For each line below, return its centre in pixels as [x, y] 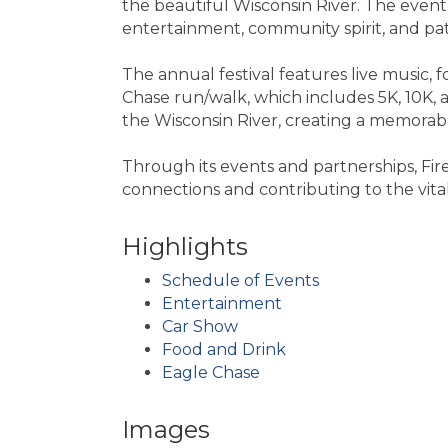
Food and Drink [224, 349]
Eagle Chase [211, 372]
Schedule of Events [240, 280]
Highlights [185, 246]
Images [166, 429]
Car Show [200, 326]
